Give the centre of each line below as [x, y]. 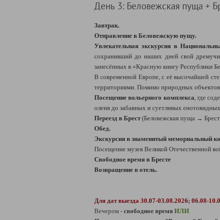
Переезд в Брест [117, 118]
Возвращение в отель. [126, 170]
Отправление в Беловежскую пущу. [145, 36]
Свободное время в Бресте [133, 159]
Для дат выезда [117, 201]
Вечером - [109, 211]
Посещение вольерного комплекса [144, 97]
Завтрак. [107, 25]
